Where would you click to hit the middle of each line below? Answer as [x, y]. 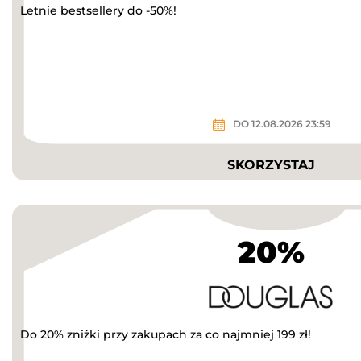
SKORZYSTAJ [271, 164]
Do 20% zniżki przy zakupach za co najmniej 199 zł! [166, 334]
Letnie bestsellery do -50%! [98, 10]
